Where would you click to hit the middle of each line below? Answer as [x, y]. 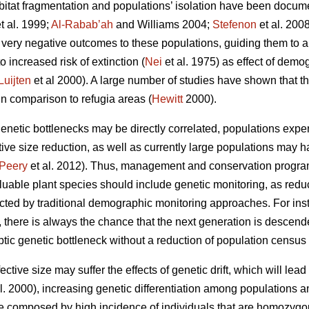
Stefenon [235, 25]
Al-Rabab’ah [82, 25]
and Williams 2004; [163, 25]
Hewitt [167, 99]
